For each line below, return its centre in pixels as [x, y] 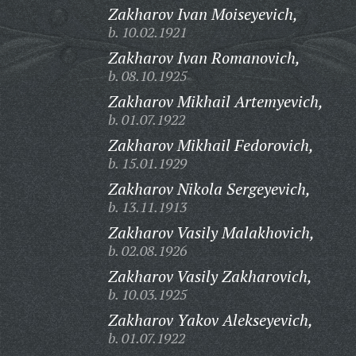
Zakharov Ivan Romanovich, [204, 58]
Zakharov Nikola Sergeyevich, [209, 189]
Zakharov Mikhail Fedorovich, [211, 145]
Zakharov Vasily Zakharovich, [210, 276]
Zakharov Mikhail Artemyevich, [215, 101]
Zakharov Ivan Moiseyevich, [203, 14]
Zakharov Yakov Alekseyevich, [210, 320]
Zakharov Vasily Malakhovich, [211, 232]
